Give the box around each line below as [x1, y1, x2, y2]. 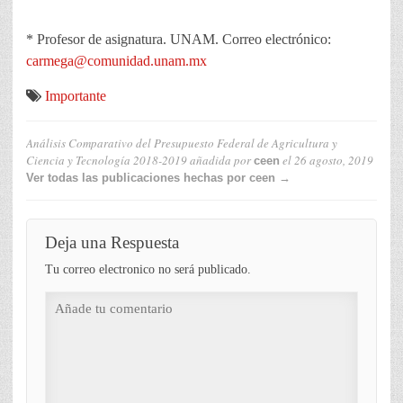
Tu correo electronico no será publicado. [45, 263, 251, 277]
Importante [45, 88, 106, 104]
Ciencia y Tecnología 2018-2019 [26, 152, 187, 169]
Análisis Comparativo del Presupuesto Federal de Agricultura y [26, 135, 337, 152]
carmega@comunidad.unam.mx [26, 53, 207, 69]
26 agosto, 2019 [294, 152, 373, 169]
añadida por [187, 152, 254, 169]
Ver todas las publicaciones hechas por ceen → [26, 171, 291, 185]
